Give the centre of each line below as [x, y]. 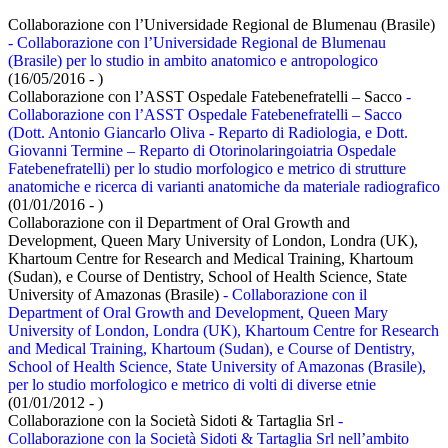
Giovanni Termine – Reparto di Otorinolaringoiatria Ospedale [202, 150]
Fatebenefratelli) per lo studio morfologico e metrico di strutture [207, 168]
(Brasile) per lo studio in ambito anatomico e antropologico [193, 60]
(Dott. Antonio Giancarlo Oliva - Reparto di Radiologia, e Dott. [208, 132]
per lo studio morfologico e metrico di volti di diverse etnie [192, 384]
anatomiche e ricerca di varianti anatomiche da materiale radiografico [224, 186]
